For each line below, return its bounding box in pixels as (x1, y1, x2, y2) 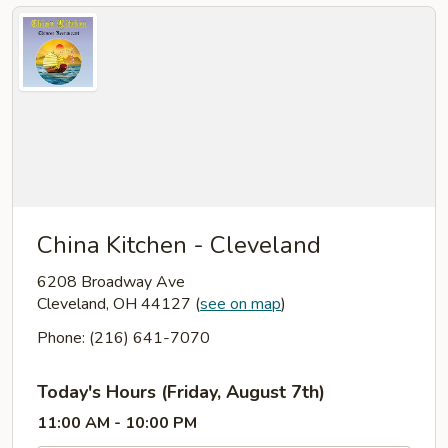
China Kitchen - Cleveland (37, 229, 321, 261)
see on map (200, 293, 281, 315)
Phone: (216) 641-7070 (37, 327, 210, 349)
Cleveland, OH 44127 (37, 293, 195, 315)
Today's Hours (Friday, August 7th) (37, 380, 325, 404)
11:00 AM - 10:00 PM (37, 412, 197, 434)
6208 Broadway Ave (37, 271, 185, 293)
